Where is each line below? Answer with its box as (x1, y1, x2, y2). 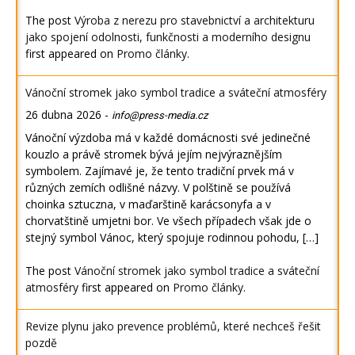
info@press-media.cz (112, 109, 208, 122)
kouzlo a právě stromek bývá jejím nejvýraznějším (25, 147, 282, 162)
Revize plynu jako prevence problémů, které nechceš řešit (25, 319, 321, 334)
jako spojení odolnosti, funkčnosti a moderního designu (25, 29, 311, 45)
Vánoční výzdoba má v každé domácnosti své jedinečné (25, 130, 311, 146)
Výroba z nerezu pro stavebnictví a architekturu (74, 13, 315, 29)
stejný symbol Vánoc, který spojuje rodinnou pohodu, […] (25, 230, 319, 246)
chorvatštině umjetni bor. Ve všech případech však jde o (25, 213, 311, 229)
